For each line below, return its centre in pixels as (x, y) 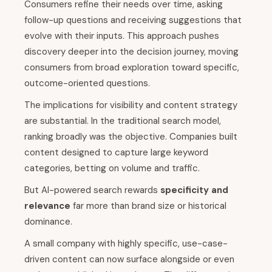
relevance (47, 206)
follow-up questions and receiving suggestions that (133, 20)
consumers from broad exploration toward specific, (132, 68)
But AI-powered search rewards (92, 190)
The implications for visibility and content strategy (131, 105)
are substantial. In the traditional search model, (123, 121)
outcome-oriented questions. (87, 83)
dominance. (48, 222)
